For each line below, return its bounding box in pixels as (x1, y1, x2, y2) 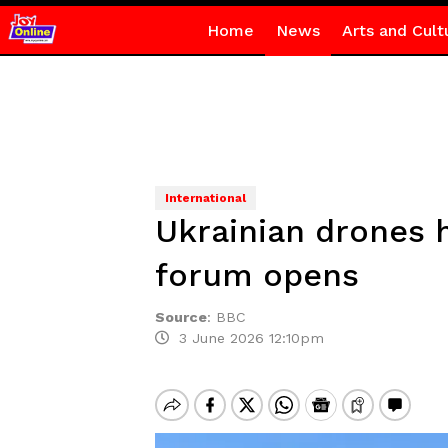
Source (154, 309, 207, 325)
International (164, 191, 246, 205)
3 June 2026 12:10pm (168, 330, 324, 346)
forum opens (154, 256, 359, 294)
